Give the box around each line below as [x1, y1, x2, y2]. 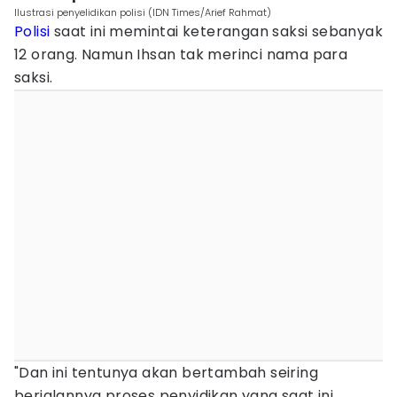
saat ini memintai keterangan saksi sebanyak [50, 21, 384, 42]
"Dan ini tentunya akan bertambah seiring [14, 362, 318, 383]
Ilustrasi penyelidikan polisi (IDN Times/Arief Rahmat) [14, 5, 271, 19]
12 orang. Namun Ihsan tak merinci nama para [14, 44, 348, 65]
